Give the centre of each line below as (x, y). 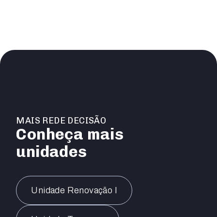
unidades (52, 152)
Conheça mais (70, 134)
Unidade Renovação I (74, 190)
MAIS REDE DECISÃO (61, 121)
